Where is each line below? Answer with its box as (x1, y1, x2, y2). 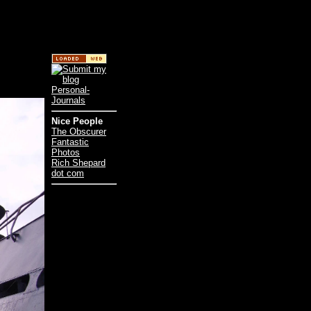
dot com (51, 168, 84, 179)
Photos (51, 147, 80, 158)
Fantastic (51, 137, 89, 148)
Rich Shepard (51, 158, 106, 169)
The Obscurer (51, 126, 106, 137)
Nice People (51, 116, 103, 127)
